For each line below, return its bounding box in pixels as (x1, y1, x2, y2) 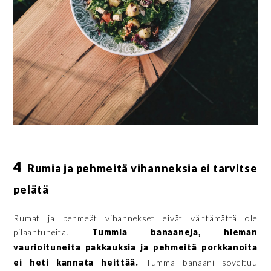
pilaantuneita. (13, 226, 93, 237)
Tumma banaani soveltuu (138, 256, 258, 267)
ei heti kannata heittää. (13, 256, 139, 267)
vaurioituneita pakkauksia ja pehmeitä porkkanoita (13, 241, 258, 252)
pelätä (13, 182, 49, 196)
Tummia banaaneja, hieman (92, 226, 258, 237)
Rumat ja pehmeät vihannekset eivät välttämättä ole (13, 212, 258, 223)
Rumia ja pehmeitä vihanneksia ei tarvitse (22, 161, 258, 175)
